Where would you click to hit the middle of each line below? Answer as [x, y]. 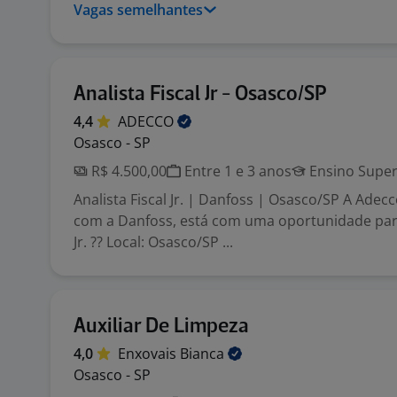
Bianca [204, 354]
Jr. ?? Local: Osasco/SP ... [153, 242]
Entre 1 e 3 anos [236, 171]
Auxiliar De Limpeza [161, 327]
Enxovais [149, 354]
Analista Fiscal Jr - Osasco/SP [200, 94]
